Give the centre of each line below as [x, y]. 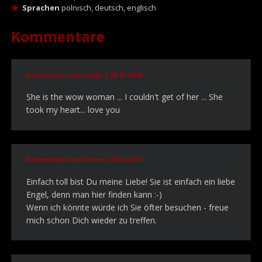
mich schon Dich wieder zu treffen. [92, 220]
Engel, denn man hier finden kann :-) [94, 195]
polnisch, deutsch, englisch [108, 7]
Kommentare [58, 36]
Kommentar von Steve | [69, 160]
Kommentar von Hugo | [69, 75]
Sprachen [41, 7]
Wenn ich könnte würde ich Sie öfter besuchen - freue [128, 208]
